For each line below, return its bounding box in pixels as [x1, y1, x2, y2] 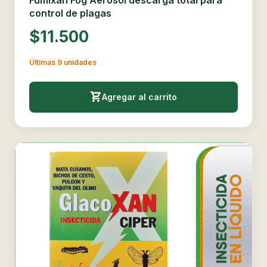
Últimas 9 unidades [29, 58, 97, 67]
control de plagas [29, 7, 111, 19]
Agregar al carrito [102, 91, 177, 102]
